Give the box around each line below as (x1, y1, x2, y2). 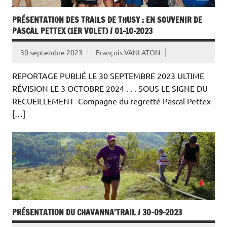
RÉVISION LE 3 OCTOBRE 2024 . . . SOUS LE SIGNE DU (12, 83, 208, 94)
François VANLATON (95, 48, 160, 57)
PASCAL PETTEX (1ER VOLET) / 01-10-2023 (12, 25, 153, 37)
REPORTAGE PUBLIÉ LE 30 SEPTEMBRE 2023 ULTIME (12, 70, 204, 81)
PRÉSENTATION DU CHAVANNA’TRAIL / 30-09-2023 (12, 207, 182, 218)
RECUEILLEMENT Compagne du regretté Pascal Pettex (12, 96, 211, 106)
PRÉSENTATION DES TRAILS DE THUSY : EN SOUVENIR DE (12, 14, 202, 26)
